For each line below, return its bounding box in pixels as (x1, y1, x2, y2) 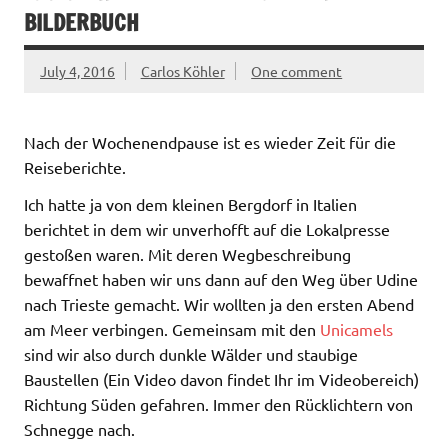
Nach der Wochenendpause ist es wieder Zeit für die (24, 132, 396, 153)
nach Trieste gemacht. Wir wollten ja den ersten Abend (24, 294, 414, 315)
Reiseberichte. (24, 157, 126, 178)
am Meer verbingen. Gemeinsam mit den (24, 319, 320, 340)
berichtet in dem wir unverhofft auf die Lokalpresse (24, 219, 390, 240)
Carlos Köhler (140, 62, 225, 81)
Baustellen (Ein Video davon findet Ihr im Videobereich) (24, 369, 419, 390)
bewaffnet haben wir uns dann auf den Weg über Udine (24, 269, 418, 290)
